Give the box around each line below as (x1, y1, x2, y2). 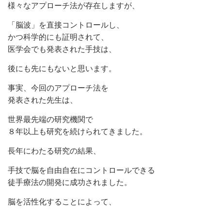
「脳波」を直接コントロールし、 (8, 20, 124, 30)
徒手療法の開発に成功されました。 (8, 177, 132, 187)
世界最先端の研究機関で (8, 114, 93, 124)
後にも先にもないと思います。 (8, 63, 116, 73)
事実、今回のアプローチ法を (8, 83, 108, 93)
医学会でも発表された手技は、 (8, 44, 116, 54)
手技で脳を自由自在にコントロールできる (8, 165, 155, 175)
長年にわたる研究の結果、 (8, 146, 101, 155)
